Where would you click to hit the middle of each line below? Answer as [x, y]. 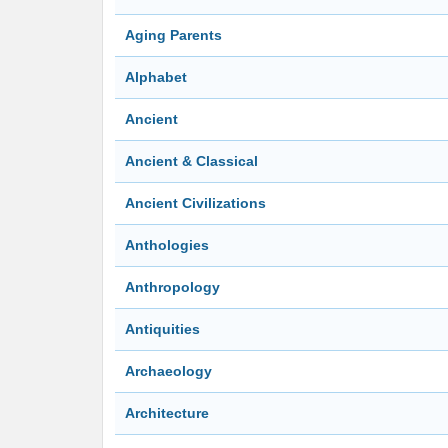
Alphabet [156, 77]
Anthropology [172, 287]
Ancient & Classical [191, 161]
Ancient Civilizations [195, 203]
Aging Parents [173, 35]
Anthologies [167, 245]
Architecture [167, 413]
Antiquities [162, 329]
